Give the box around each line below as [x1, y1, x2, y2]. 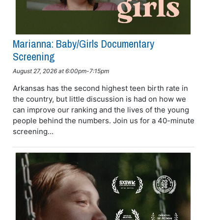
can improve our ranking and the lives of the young [12, 105, 189, 114]
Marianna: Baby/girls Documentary [12, 36, 154, 51]
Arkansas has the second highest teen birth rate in [12, 83, 188, 93]
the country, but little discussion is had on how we [12, 94, 186, 104]
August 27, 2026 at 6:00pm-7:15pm [12, 67, 109, 75]
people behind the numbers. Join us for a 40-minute [12, 115, 194, 125]
